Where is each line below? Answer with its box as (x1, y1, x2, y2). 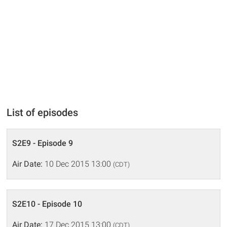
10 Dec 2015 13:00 (43, 159, 113, 169)
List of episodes (7, 106, 79, 119)
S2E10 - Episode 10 (12, 199, 83, 209)
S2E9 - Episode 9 (12, 138, 73, 148)
